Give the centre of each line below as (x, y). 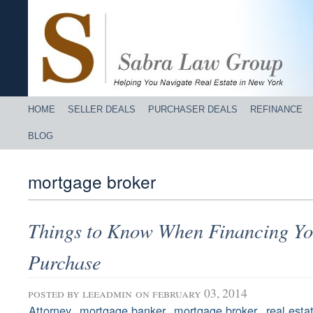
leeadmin (107, 293)
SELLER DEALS (102, 109)
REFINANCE (276, 109)
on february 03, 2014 (191, 293)
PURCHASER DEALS (193, 109)
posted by (55, 293)
